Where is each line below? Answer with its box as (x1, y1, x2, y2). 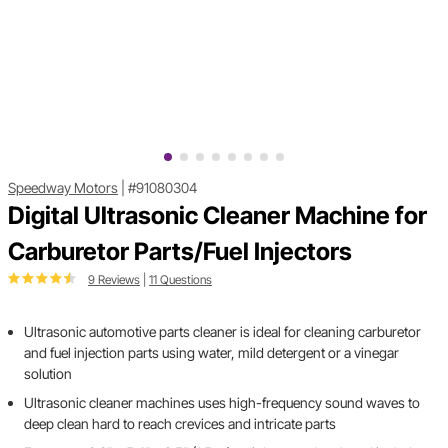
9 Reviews (88, 272, 140, 288)
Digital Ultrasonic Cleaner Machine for (8, 201, 427, 231)
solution (24, 365, 72, 383)
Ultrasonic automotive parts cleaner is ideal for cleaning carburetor (24, 323, 421, 341)
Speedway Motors (8, 179, 118, 197)
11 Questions (149, 272, 212, 288)
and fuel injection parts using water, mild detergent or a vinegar (24, 344, 399, 362)
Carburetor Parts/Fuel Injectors (8, 237, 352, 267)
